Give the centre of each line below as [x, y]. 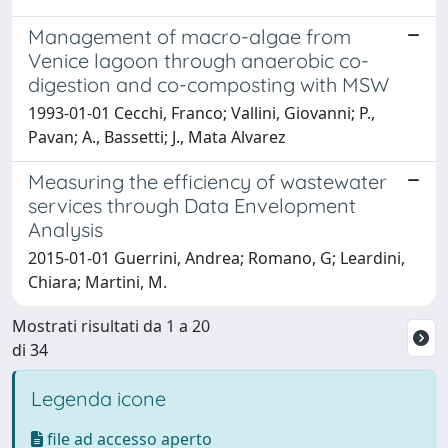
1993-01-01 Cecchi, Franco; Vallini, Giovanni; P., [201, 112]
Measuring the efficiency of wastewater [207, 181]
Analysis [65, 229]
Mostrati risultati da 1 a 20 [111, 325]
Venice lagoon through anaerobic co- [198, 60]
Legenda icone [98, 398]
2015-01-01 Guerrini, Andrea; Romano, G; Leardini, [216, 257]
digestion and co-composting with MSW [208, 84]
